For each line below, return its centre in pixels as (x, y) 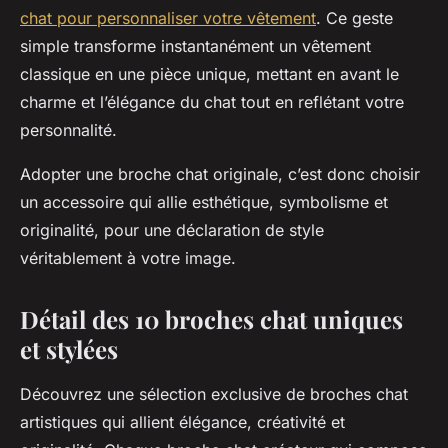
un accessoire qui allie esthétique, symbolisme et (204, 202)
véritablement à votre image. (128, 258)
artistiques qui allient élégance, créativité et (182, 422)
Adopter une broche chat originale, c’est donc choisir (220, 174)
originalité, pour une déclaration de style (172, 230)
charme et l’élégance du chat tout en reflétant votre (212, 102)
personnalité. (68, 130)
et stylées (69, 349)
